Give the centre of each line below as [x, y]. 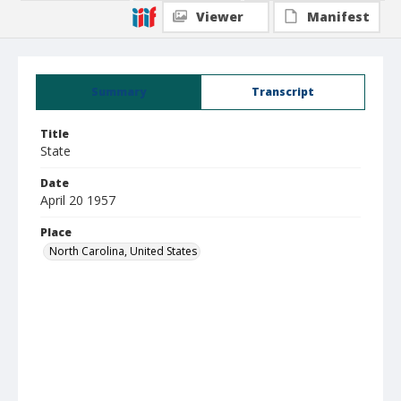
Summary [119, 92]
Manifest [338, 17]
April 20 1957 [78, 200]
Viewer [220, 17]
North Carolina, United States [123, 251]
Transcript [283, 92]
